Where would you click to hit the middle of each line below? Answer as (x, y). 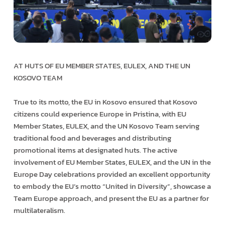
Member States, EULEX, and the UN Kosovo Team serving (106, 126)
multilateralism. (39, 210)
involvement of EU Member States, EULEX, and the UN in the (112, 162)
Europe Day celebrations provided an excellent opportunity (112, 174)
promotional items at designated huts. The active (95, 150)
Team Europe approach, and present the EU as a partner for (111, 198)
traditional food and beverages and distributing (92, 138)
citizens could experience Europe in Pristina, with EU (100, 114)
